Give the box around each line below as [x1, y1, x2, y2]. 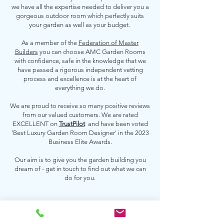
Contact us [62, 201, 98, 210]
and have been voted [87, 120, 148, 127]
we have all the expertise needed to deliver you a [11, 3, 149, 10]
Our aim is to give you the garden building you [14, 156, 146, 163]
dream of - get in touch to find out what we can [14, 165, 146, 172]
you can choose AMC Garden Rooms [37, 48, 145, 55]
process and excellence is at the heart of [23, 75, 136, 82]
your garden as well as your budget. [28, 21, 131, 28]
